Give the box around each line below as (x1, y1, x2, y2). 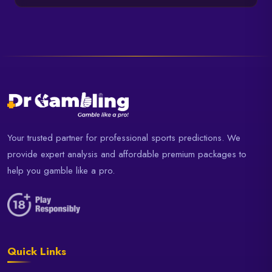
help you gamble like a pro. (7, 164, 115, 178)
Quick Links (7, 243, 66, 260)
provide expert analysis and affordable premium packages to (7, 148, 246, 161)
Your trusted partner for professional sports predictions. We (7, 131, 240, 145)
